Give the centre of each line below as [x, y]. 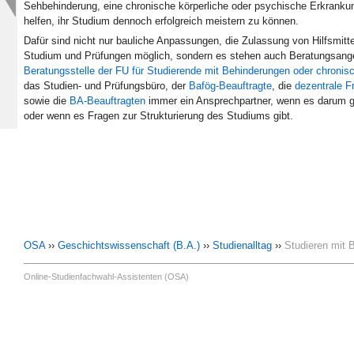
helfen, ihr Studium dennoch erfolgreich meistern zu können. [161, 21]
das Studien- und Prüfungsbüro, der [106, 86]
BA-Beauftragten [107, 101]
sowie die [47, 101]
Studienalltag [242, 245]
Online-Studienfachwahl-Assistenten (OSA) [106, 276]
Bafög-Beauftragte [230, 86]
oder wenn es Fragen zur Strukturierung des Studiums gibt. [158, 116]
